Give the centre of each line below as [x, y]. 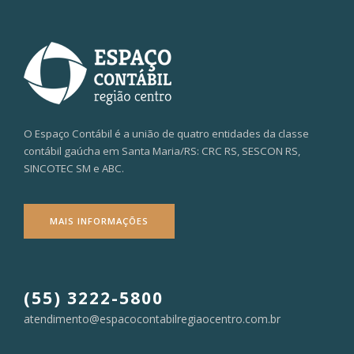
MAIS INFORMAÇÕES [99, 221]
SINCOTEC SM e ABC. [74, 169]
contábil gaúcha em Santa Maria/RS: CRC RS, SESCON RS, [162, 151]
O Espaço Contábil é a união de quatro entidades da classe [166, 134]
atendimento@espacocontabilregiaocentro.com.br [152, 319]
